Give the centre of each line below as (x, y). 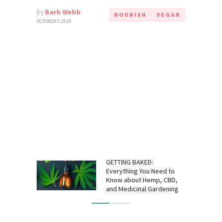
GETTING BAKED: (130, 162)
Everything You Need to (140, 171)
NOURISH (130, 14)
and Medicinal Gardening (142, 189)
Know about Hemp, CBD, (142, 180)
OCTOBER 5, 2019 (54, 21)
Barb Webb (63, 12)
